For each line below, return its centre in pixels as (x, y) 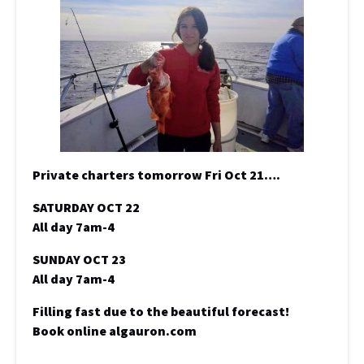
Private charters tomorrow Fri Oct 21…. (156, 175)
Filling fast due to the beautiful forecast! (161, 311)
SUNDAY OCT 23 (79, 259)
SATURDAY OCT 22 (86, 207)
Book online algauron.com (115, 331)
